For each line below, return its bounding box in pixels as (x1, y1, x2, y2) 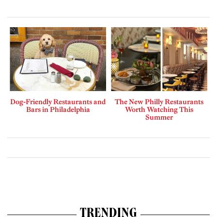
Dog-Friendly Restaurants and (10, 97, 106, 107)
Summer (145, 113, 173, 122)
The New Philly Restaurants (115, 97, 203, 107)
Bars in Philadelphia (26, 105, 90, 114)
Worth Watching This (125, 105, 193, 114)
